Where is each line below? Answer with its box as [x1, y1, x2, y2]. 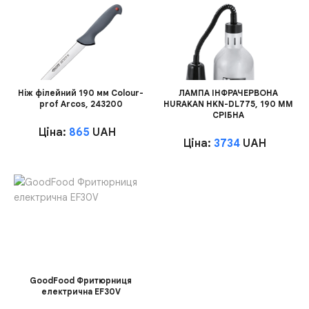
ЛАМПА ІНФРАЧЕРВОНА [179, 88, 278, 99]
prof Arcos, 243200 [39, 99, 123, 110]
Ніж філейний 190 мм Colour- [18, 88, 143, 99]
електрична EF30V [41, 286, 121, 297]
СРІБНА [212, 110, 244, 121]
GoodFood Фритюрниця [30, 275, 132, 286]
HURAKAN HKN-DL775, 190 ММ [163, 99, 293, 110]
